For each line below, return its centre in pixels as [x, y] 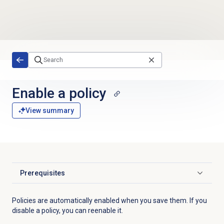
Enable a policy [59, 93]
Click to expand [44, 177]
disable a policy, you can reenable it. [67, 211]
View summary [49, 111]
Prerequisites [42, 173]
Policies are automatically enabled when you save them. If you [109, 201]
